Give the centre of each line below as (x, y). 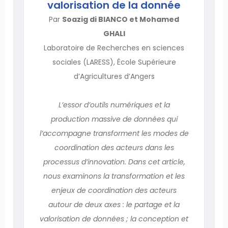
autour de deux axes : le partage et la (114, 204)
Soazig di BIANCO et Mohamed (121, 19)
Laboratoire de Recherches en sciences (114, 48)
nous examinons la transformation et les (114, 176)
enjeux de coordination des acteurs (114, 190)
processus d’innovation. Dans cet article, (114, 162)
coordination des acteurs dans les (114, 147)
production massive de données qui (114, 119)
